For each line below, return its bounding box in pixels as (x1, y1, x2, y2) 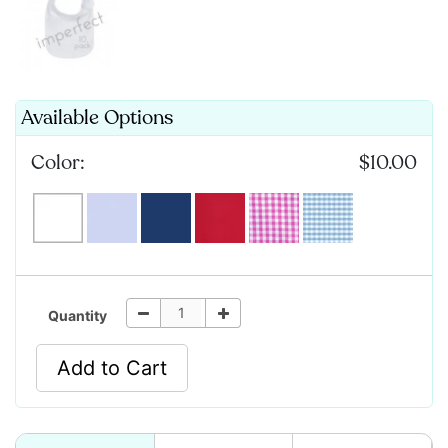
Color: (31, 148, 85, 176)
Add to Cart (57, 355, 167, 380)
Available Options (21, 103, 173, 131)
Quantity (48, 306, 107, 324)
